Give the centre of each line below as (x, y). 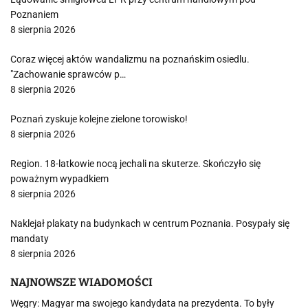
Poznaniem (34, 14)
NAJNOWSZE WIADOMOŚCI (81, 282)
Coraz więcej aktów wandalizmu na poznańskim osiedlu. (130, 59)
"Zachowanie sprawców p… (68, 74)
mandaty (30, 239)
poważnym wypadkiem (59, 179)
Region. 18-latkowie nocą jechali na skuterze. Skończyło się (135, 164)
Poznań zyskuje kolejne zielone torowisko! (99, 119)
